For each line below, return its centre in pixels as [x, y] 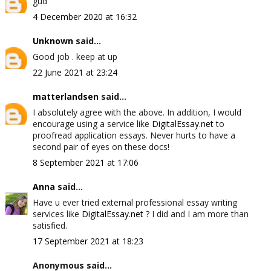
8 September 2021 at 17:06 [85, 162]
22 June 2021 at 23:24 [75, 72]
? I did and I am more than [196, 214]
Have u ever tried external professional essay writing [135, 202]
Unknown [53, 41]
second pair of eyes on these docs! [101, 147]
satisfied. [50, 225]
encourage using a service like [92, 124]
